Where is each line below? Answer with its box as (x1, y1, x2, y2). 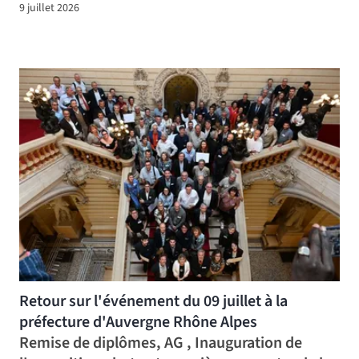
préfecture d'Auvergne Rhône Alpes (19, 310, 257, 333)
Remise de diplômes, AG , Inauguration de (19, 331, 302, 354)
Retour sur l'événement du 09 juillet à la (19, 289, 288, 313)
